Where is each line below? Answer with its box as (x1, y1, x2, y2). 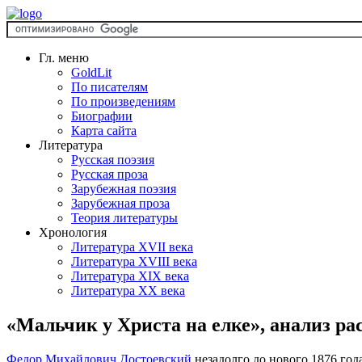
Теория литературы (71, 211, 178, 225)
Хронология (39, 225, 107, 239)
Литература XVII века (71, 240, 193, 254)
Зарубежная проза (71, 196, 170, 210)
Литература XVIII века (71, 255, 197, 268)
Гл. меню (39, 51, 89, 65)
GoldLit (71, 65, 112, 79)
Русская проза (71, 167, 148, 181)
